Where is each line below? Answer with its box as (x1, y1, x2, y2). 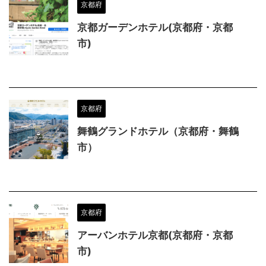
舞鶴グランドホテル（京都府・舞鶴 (77, 125, 239, 137)
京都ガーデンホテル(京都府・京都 (77, 21, 233, 33)
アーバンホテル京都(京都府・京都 (77, 229, 233, 241)
